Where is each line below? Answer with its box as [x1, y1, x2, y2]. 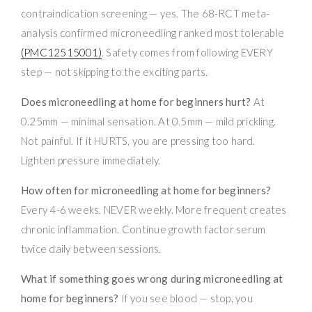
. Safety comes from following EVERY [101, 45, 273, 58]
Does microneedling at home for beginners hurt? [21, 95, 251, 108]
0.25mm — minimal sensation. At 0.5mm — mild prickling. [21, 114, 276, 127]
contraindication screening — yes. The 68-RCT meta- [21, 6, 270, 19]
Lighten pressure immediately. [21, 153, 161, 166]
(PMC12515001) [21, 45, 102, 58]
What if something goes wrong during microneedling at [21, 272, 283, 285]
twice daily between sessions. [21, 242, 162, 255]
